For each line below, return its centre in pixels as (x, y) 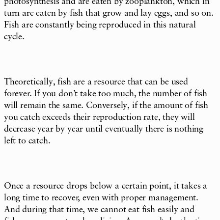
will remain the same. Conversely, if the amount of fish (106, 105)
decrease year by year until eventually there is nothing (104, 129)
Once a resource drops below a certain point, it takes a (106, 186)
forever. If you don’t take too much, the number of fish (106, 94)
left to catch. (27, 141)
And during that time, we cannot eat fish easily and (99, 209)
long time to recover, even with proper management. (101, 198)
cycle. (14, 37)
